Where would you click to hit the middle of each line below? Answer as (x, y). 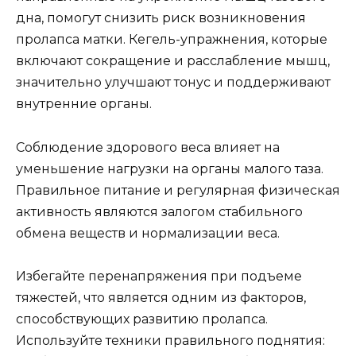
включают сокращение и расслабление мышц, (173, 61)
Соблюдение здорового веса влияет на (148, 147)
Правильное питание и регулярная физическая (178, 190)
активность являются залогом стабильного (159, 211)
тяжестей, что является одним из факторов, (161, 297)
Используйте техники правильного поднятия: (170, 340)
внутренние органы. (84, 104)
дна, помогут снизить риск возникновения (161, 18)
